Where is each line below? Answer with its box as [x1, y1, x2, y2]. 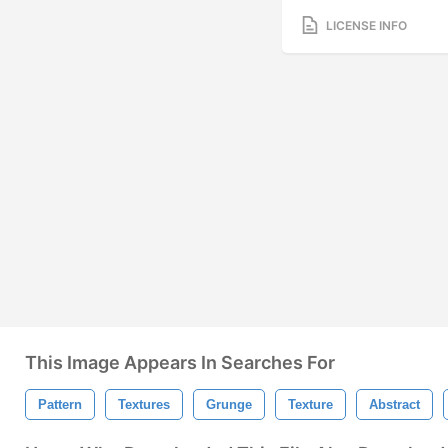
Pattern [38, 397, 82, 412]
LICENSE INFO [326, 17, 407, 33]
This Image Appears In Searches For [25, 352, 335, 373]
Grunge [206, 397, 252, 412]
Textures [118, 397, 170, 412]
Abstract [369, 397, 420, 412]
